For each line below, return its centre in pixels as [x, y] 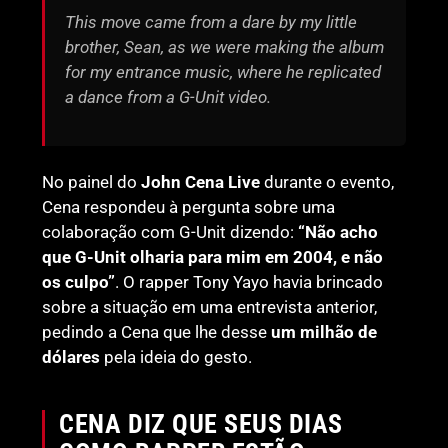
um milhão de [324, 331]
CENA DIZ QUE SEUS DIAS [201, 423]
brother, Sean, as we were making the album [225, 46]
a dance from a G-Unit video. [168, 96]
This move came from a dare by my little [211, 21]
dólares [71, 356]
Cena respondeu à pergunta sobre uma [189, 206]
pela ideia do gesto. [176, 356]
